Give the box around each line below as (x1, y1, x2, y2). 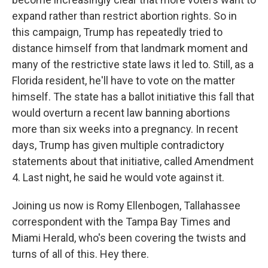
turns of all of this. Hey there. (12, 248, 149, 260)
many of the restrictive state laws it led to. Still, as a (12, 58, 254, 71)
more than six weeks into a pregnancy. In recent (12, 123, 238, 135)
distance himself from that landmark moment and (12, 42, 248, 54)
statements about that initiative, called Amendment (12, 155, 254, 167)
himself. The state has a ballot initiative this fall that (12, 90, 254, 103)
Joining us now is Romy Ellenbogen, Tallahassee (12, 199, 240, 212)
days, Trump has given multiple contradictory (12, 139, 224, 151)
